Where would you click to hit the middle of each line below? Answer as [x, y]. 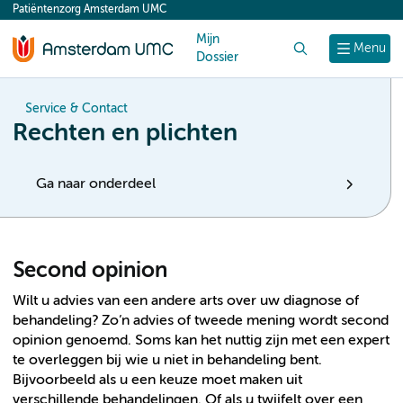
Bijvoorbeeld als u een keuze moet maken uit [157, 380]
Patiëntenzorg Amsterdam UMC [90, 10]
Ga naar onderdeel [96, 184]
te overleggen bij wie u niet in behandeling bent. [167, 360]
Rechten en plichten [125, 134]
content [47, 14]
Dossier [217, 58]
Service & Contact [76, 109]
